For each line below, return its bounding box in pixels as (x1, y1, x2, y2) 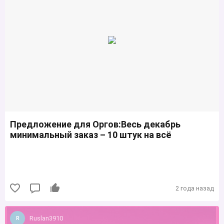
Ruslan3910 (29, 214, 63, 222)
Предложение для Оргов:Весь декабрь (10, 119, 180, 130)
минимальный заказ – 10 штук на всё (10, 129, 171, 140)
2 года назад (175, 184, 214, 192)
